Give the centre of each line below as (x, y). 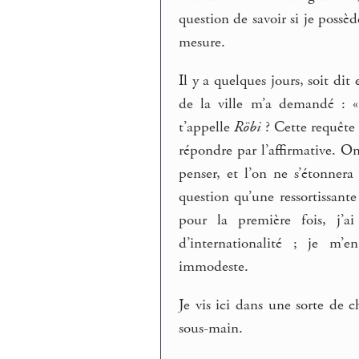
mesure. (202, 43)
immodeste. (214, 267)
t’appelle (207, 128)
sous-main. (211, 328)
